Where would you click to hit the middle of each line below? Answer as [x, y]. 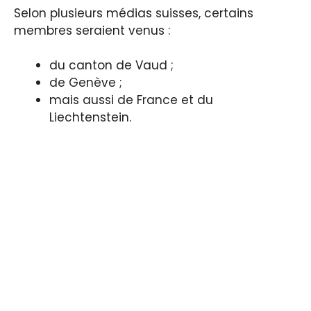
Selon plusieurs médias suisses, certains [134, 13]
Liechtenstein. [90, 118]
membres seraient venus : [92, 30]
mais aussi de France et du [131, 100]
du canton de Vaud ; [111, 66]
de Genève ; [86, 83]
